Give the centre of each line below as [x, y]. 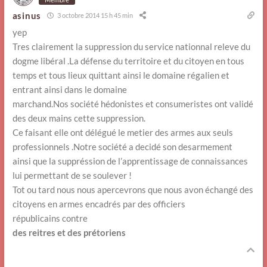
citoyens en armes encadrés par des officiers [99, 204]
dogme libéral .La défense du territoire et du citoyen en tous [128, 60]
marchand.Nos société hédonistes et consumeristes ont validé [133, 103]
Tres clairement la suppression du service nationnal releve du [131, 46]
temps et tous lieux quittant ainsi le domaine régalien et [121, 75]
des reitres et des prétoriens [69, 232]
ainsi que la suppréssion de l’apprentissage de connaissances [130, 161]
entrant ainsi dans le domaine [69, 89]
